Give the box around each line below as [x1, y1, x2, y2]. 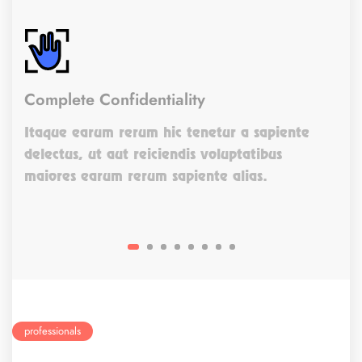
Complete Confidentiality [24, 87, 205, 111]
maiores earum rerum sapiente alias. [24, 166, 267, 184]
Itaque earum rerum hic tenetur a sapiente [24, 123, 309, 141]
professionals [24, 323, 81, 339]
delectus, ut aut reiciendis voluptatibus [24, 145, 282, 162]
